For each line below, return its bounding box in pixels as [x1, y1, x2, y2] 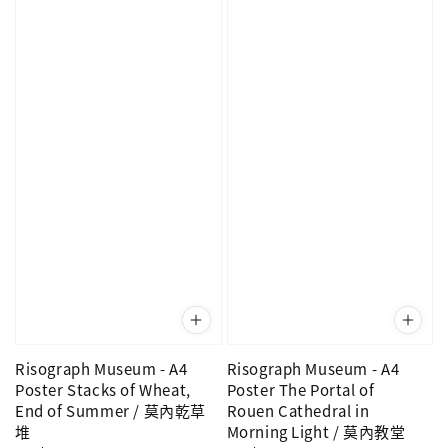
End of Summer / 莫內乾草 [15, 399, 206, 421]
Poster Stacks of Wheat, [15, 378, 191, 400]
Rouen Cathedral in [226, 399, 370, 421]
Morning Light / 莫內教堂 [226, 420, 406, 442]
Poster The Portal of [226, 378, 375, 400]
